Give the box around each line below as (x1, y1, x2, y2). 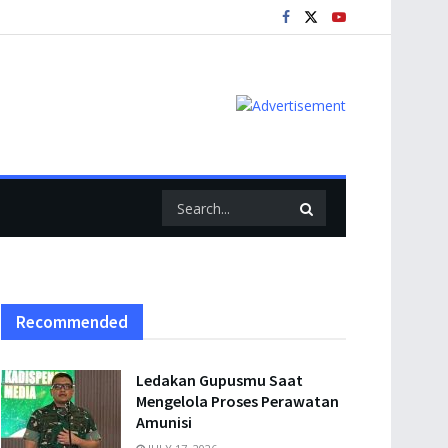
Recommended (16, 311, 128, 333)
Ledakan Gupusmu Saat (136, 370, 303, 390)
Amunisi (136, 412, 192, 432)
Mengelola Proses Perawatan (136, 391, 339, 411)
